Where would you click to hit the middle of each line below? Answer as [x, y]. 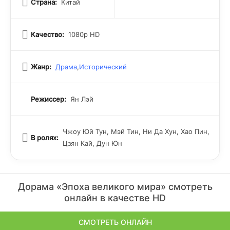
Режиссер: [49, 99]
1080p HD [84, 34]
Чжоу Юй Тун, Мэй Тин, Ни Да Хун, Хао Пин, [136, 131]
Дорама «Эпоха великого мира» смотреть [115, 187]
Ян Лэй [82, 99]
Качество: [47, 34]
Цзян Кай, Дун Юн [92, 143]
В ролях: [45, 138]
